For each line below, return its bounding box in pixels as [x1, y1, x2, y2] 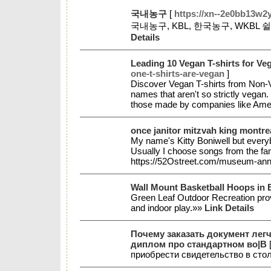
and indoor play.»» [131, 203, 204, 213]
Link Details [204, 203, 254, 213]
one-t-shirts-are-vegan [131, 68, 224, 79]
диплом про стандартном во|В [131, 239, 267, 249]
